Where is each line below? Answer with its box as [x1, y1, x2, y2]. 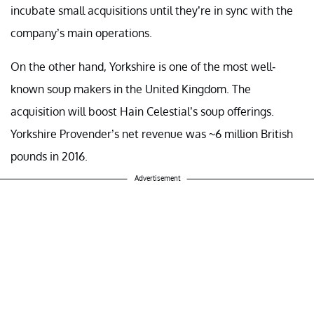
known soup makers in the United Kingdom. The [11, 81, 251, 96]
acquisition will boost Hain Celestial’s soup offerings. [11, 104, 274, 118]
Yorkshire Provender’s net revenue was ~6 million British [11, 126, 293, 141]
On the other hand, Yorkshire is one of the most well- [11, 59, 275, 74]
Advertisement [134, 173, 180, 182]
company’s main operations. [11, 25, 152, 40]
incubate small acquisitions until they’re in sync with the [11, 3, 293, 18]
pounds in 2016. [11, 149, 88, 163]
